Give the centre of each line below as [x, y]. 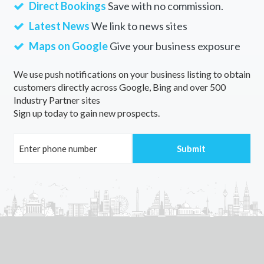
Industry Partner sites [57, 100]
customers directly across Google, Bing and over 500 [119, 87]
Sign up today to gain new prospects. [86, 113]
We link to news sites [138, 26]
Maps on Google [68, 46]
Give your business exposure [174, 46]
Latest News [59, 26]
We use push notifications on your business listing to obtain [132, 74]
